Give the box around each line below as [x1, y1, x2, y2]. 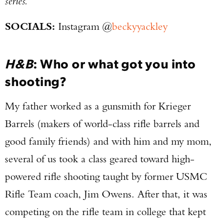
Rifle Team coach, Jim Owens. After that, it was [5, 187, 207, 200]
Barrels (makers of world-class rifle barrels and [5, 117, 199, 130]
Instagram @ [55, 20, 112, 33]
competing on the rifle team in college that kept [5, 205, 206, 218]
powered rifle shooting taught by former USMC [5, 170, 207, 183]
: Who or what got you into [33, 55, 196, 71]
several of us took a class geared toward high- [5, 152, 195, 165]
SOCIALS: [5, 20, 55, 33]
